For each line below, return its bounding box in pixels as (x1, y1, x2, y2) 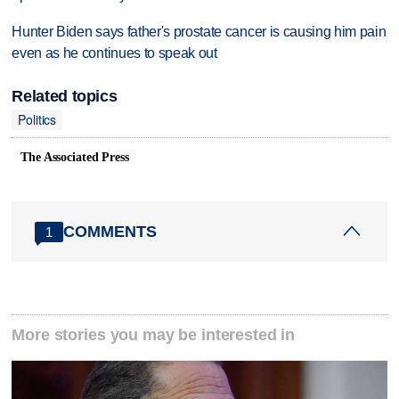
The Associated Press (20, 151, 129, 165)
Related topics (12, 86, 118, 105)
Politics (18, 110, 57, 129)
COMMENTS (63, 222, 158, 240)
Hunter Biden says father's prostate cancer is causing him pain (12, 24, 387, 40)
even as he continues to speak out (12, 45, 217, 61)
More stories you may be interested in (12, 326, 296, 345)
